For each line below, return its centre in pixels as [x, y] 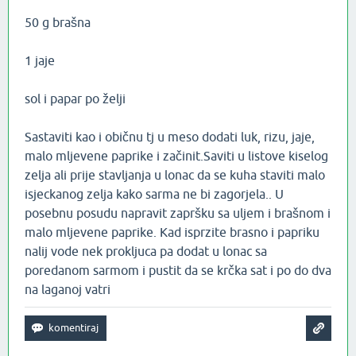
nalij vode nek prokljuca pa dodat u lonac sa [146, 252]
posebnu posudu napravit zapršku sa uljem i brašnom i [178, 213]
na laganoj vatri [68, 290]
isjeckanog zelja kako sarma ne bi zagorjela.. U [154, 194]
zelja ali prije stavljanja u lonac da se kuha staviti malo [175, 175]
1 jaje [40, 61]
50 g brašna [58, 23]
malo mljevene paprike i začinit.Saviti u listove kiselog [176, 156]
